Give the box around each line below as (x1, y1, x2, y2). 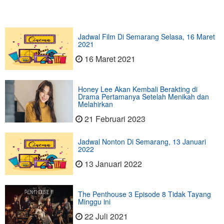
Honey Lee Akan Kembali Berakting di (77, 84, 197, 94)
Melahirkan (77, 99, 113, 109)
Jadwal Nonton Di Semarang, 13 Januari (77, 136, 206, 147)
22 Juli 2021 (84, 210, 128, 222)
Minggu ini (77, 196, 110, 207)
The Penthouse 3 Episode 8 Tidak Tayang (77, 189, 211, 199)
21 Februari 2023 (84, 113, 145, 125)
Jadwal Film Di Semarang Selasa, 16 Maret (77, 31, 215, 42)
